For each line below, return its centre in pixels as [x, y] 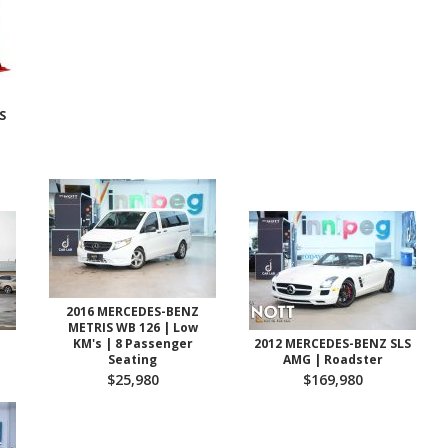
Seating [132, 359]
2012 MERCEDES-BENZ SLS [332, 343]
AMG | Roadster [332, 359]
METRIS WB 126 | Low [132, 327]
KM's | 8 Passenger [132, 343]
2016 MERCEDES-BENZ [132, 311]
